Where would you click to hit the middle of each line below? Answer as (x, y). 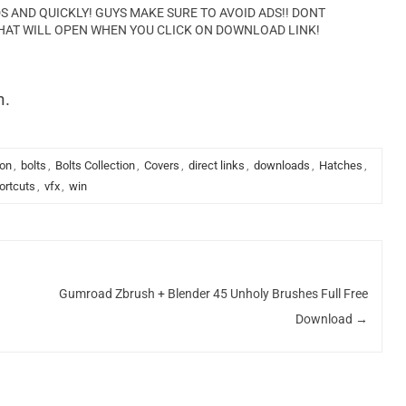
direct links (216, 165)
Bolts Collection (95, 165)
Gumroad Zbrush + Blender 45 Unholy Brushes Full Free (213, 293)
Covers (161, 165)
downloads (281, 165)
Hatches (340, 165)
